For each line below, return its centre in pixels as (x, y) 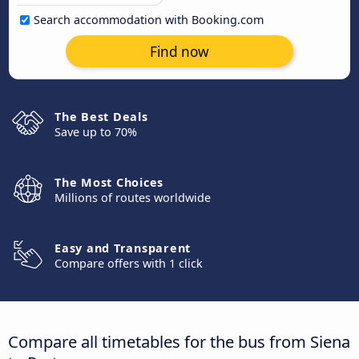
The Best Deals (101, 117)
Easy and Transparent (123, 248)
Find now (179, 51)
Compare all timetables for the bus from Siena (179, 341)
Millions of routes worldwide (133, 198)
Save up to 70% (96, 132)
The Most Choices (109, 182)
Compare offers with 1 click (129, 263)
